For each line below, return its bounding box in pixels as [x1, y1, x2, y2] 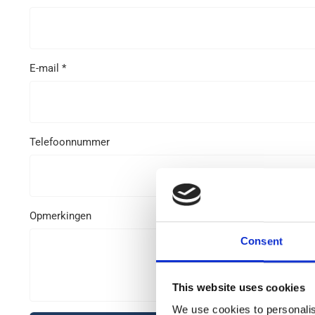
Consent [240, 235, 283, 247]
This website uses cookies [172, 281, 305, 294]
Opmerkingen [30, 210, 91, 222]
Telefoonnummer [30, 136, 110, 148]
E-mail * [30, 62, 66, 75]
